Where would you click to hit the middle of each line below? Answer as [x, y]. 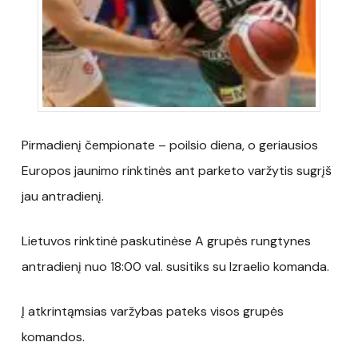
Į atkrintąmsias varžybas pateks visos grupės [152, 311]
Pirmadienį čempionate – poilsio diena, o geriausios [169, 145]
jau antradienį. [62, 196]
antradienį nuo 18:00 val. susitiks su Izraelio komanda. [175, 266]
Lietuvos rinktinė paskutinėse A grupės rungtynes [166, 241]
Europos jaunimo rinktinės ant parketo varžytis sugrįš [176, 170]
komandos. [53, 336]
